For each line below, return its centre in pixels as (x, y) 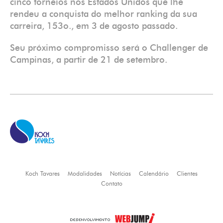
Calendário (154, 174)
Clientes (187, 174)
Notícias (120, 174)
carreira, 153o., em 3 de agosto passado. (94, 26)
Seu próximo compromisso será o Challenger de (109, 48)
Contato (111, 184)
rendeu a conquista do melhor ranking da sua (104, 14)
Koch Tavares (43, 174)
